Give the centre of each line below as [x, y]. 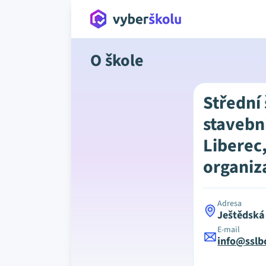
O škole [117, 61]
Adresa [230, 204]
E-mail [229, 230]
